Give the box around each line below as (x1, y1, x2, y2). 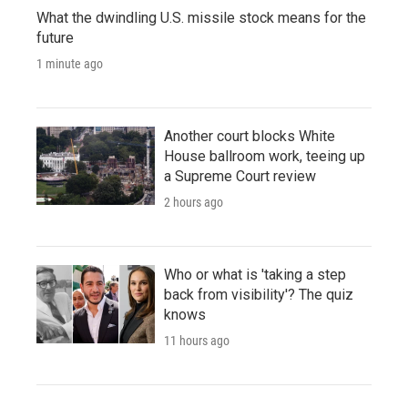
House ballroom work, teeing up (164, 148, 365, 166)
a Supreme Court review (164, 168, 316, 186)
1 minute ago (36, 56, 103, 72)
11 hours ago (164, 333, 229, 349)
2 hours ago (164, 195, 223, 210)
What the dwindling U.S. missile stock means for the (36, 9, 366, 27)
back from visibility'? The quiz (164, 286, 353, 304)
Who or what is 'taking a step (164, 266, 346, 284)
